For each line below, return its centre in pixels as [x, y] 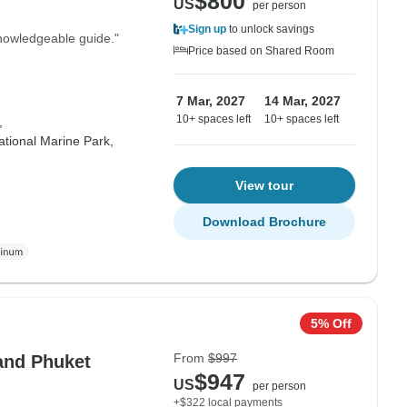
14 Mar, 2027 [303, 101]
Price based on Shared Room [261, 51]
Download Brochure [264, 222]
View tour [264, 185]
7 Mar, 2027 [211, 101]
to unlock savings [270, 29]
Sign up [207, 29]
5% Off [331, 323]
